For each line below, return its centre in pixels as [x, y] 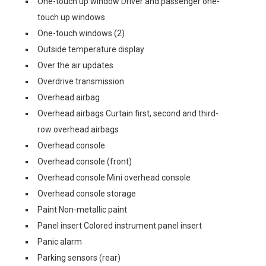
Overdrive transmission [81, 81]
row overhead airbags [78, 129]
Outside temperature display [91, 49]
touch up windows [71, 17]
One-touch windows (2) [81, 33]
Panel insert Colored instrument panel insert [120, 226]
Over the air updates [75, 65]
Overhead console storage [87, 194]
